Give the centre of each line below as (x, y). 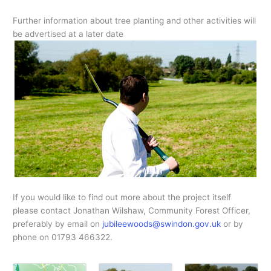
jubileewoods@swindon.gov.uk (162, 224)
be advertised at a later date (68, 34)
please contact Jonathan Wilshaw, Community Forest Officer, (132, 211)
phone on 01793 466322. (63, 237)
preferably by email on (58, 224)
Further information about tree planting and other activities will (135, 21)
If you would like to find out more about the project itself (122, 198)
